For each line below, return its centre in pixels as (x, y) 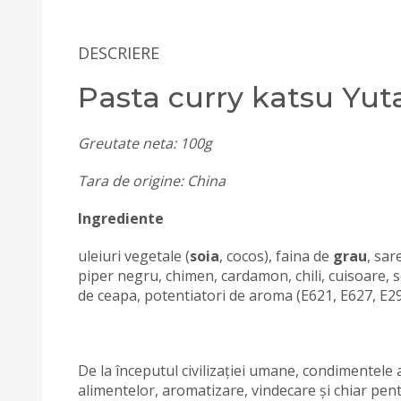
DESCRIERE (119, 52)
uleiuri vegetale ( (134, 256)
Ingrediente (121, 218)
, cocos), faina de (276, 256)
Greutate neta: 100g (145, 143)
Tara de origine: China (152, 180)
